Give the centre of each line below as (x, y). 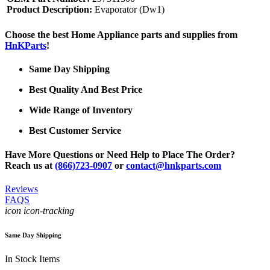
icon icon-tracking (39, 210)
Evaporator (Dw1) (128, 9)
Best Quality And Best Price (86, 90)
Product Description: (49, 9)
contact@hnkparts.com (174, 165)
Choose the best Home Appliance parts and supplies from (121, 34)
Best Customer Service (75, 131)
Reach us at (30, 165)
